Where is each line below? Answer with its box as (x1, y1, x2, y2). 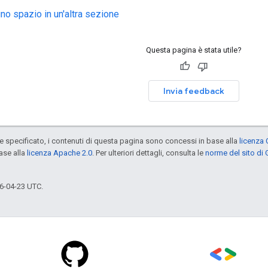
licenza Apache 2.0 (27, 148, 92, 157)
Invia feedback (163, 85, 224, 96)
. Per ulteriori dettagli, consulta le (92, 148, 205, 157)
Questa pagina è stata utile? (145, 45, 242, 54)
